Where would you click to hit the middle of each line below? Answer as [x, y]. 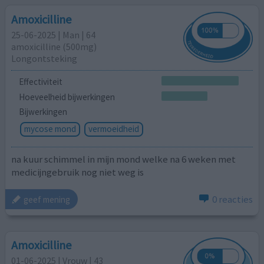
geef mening [47, 199]
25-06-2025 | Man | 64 [54, 34]
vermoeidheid [113, 129]
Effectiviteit [40, 81]
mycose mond [50, 129]
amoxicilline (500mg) [54, 46]
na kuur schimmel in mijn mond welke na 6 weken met [124, 159]
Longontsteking [44, 58]
